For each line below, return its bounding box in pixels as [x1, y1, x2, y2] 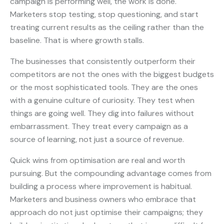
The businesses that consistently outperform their [10, 55, 195, 66]
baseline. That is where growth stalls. [10, 34, 144, 45]
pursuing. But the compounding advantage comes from [10, 167, 211, 178]
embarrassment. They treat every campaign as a [10, 120, 188, 131]
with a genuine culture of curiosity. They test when [10, 94, 194, 105]
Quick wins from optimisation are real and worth [10, 154, 185, 165]
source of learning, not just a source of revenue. [10, 133, 184, 144]
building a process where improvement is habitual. [10, 180, 192, 191]
